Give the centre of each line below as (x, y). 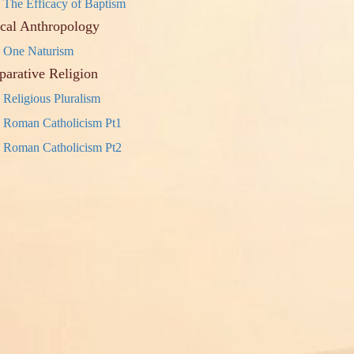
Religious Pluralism (52, 98)
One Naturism (39, 51)
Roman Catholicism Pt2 (63, 147)
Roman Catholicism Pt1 (63, 123)
